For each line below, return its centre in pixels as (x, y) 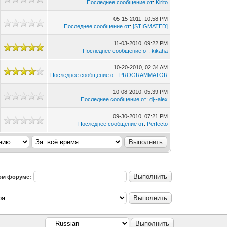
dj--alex (159, 99)
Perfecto (158, 124)
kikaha (160, 51)
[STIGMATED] (150, 26)
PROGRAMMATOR (144, 75)
